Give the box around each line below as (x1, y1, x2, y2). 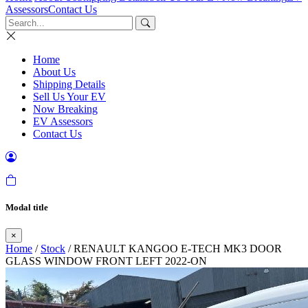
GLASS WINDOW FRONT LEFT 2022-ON (5, 255, 207, 267)
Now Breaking (33, 103, 98, 115)
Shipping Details (33, 78, 105, 90)
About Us (33, 66, 76, 78)
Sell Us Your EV (33, 91, 106, 102)
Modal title (5, 202, 48, 213)
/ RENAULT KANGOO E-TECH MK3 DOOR (65, 243, 282, 255)
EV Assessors (33, 115, 93, 127)
